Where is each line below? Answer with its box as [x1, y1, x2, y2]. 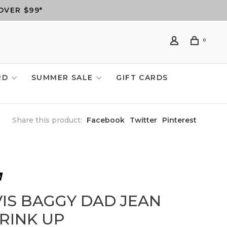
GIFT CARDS [116, 73, 168, 82]
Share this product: [12, 116, 82, 125]
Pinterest [162, 116, 197, 125]
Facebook [87, 116, 125, 125]
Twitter [130, 116, 157, 125]
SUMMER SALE [31, 73, 93, 82]
